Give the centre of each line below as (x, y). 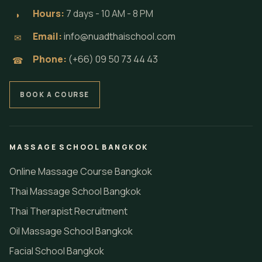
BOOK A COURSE (55, 94)
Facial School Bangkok (57, 251)
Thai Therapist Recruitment (68, 211)
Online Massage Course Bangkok (81, 171)
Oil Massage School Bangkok (71, 231)
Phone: (50, 59)
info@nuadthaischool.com (120, 36)
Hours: (49, 13)
